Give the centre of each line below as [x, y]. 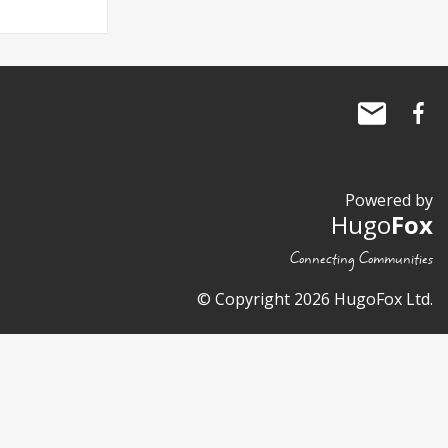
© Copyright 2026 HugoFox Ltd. [315, 299]
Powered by [389, 200]
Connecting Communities [361, 259]
